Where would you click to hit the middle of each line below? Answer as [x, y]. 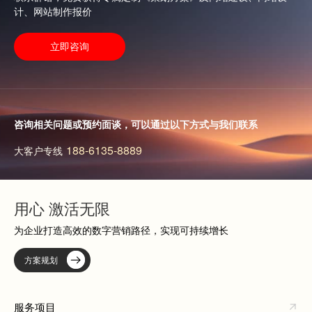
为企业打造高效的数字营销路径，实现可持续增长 [121, 229]
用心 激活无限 [62, 208]
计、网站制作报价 [53, 11]
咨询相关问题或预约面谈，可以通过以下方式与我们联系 [136, 124]
